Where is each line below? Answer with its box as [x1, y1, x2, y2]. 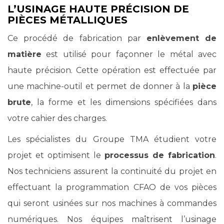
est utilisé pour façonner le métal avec [41, 49, 216, 59]
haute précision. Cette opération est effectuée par [7, 65, 216, 75]
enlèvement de [146, 33, 217, 43]
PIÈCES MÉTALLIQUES [7, 14, 127, 26]
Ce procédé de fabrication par [7, 33, 146, 43]
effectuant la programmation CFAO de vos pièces [7, 182, 216, 192]
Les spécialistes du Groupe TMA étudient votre [7, 134, 216, 144]
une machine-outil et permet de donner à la [7, 81, 192, 91]
